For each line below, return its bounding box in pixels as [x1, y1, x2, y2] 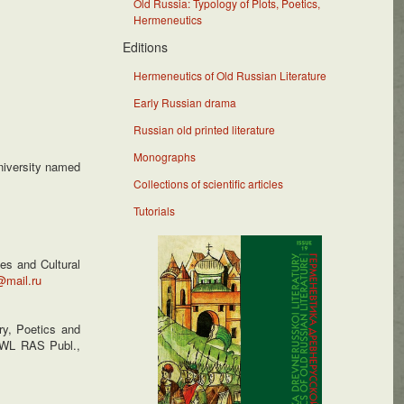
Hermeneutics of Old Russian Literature [133, 68, 327, 83]
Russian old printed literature [133, 122, 276, 137]
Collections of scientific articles [133, 176, 284, 191]
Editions [123, 38, 169, 56]
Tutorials [133, 203, 176, 218]
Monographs [133, 149, 197, 164]
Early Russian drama [133, 95, 237, 110]
